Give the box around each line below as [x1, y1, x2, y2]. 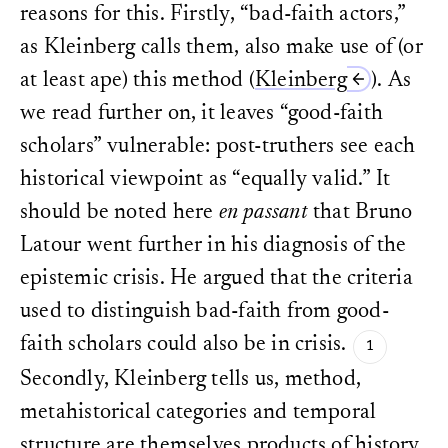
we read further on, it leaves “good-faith [20, 103, 384, 126]
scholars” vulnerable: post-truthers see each [20, 136, 416, 159]
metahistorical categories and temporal [20, 402, 377, 425]
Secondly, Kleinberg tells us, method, [20, 369, 362, 392]
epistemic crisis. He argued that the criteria [20, 268, 413, 291]
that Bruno [313, 202, 413, 225]
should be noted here [20, 202, 219, 225]
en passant [218, 202, 314, 225]
